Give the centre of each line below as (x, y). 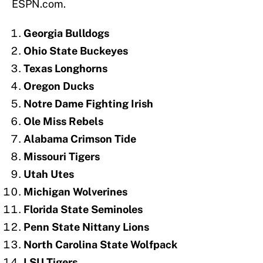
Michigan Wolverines (75, 192)
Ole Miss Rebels (63, 122)
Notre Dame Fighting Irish (88, 104)
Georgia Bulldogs (66, 33)
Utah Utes (49, 174)
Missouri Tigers (62, 157)
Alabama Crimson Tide (80, 139)
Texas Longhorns (65, 69)
